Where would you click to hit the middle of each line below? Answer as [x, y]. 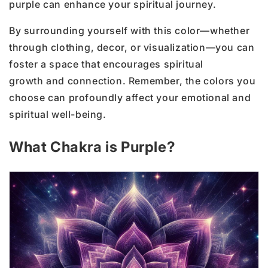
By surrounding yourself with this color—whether [130, 30]
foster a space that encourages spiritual [106, 64]
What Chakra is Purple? [92, 147]
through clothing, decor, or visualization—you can [132, 47]
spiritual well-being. [58, 114]
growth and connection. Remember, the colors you [133, 80]
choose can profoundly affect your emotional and [130, 97]
